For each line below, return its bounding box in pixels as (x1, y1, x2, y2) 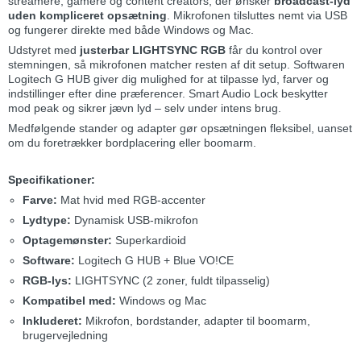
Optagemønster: (22, 234, 112, 247)
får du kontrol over (226, 44, 322, 57)
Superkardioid (111, 234, 186, 247)
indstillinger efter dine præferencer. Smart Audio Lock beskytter (8, 87, 328, 101)
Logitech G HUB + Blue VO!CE (74, 254, 234, 268)
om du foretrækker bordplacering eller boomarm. (8, 136, 256, 150)
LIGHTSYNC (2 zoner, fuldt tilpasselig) (71, 274, 270, 288)
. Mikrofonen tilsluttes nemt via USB (167, 9, 347, 23)
